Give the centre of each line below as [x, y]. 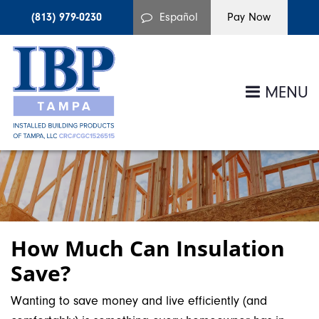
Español [179, 17]
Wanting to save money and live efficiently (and [139, 301]
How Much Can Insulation [148, 248]
